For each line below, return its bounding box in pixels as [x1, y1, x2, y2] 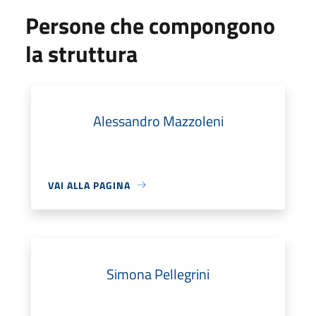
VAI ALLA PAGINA [48, 177, 130, 193]
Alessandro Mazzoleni [92, 109, 224, 132]
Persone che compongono [25, 8, 275, 42]
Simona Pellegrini [107, 262, 209, 285]
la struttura [25, 36, 138, 71]
